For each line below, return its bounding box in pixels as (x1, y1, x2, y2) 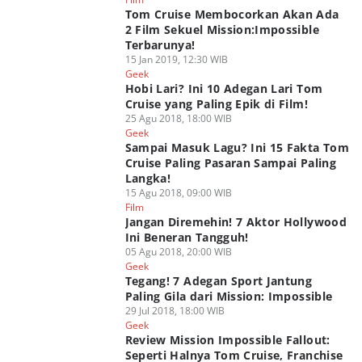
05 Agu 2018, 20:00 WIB (124, 245, 232, 259)
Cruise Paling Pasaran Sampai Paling (124, 155, 336, 170)
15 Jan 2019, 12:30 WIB (124, 53, 228, 66)
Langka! (124, 170, 171, 186)
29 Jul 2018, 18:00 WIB (124, 304, 225, 318)
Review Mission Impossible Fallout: (124, 332, 330, 347)
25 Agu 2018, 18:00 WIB (124, 112, 232, 125)
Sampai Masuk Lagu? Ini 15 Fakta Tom (124, 140, 349, 155)
